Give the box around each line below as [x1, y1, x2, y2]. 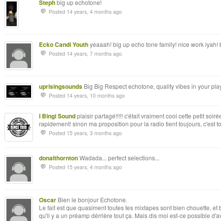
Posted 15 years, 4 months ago [49, 163, 122, 171]
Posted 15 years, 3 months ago [49, 129, 122, 137]
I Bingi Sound [39, 111, 75, 120]
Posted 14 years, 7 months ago [49, 50, 122, 57]
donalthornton [39, 153, 78, 162]
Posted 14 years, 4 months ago [49, 8, 122, 15]
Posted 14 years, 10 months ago [49, 92, 125, 99]
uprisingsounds [39, 82, 82, 91]
